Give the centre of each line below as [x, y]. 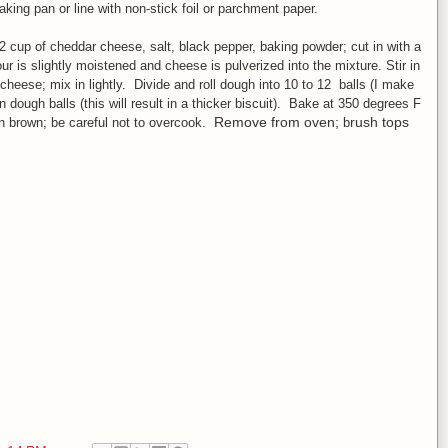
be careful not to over [112, 122]
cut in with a [386, 46]
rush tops [379, 121]
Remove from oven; [274, 121]
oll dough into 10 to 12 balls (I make [308, 84]
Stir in [403, 65]
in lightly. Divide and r [139, 84]
